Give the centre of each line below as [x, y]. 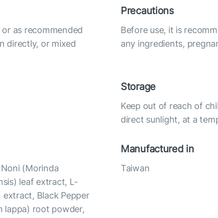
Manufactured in [157, 149]
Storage [138, 87]
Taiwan [135, 168]
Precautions [147, 11]
